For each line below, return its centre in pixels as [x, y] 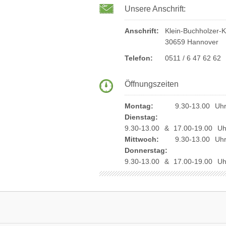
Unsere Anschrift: [155, 9]
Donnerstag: [146, 150]
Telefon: [139, 58]
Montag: [139, 106]
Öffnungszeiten [152, 84]
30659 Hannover [192, 42]
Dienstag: [141, 117]
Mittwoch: [142, 139]
